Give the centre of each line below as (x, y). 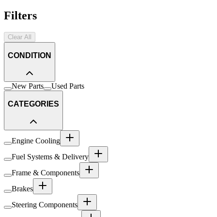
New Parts (28, 86)
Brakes (22, 189)
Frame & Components (46, 173)
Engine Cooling (36, 141)
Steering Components (45, 205)
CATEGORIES (33, 104)
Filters (20, 16)
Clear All (20, 37)
